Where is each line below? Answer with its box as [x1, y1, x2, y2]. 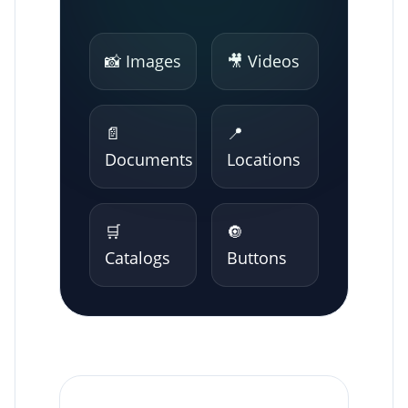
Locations [227, 148, 301, 170]
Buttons [227, 246, 287, 269]
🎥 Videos [227, 49, 300, 72]
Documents [105, 148, 193, 170]
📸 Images [105, 49, 181, 72]
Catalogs [105, 246, 170, 269]
